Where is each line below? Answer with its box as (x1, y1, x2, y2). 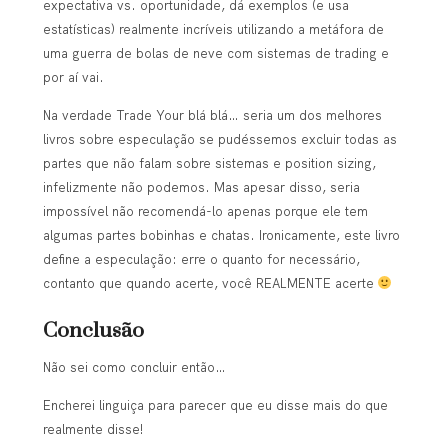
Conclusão (42, 318, 144, 345)
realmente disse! (42, 421, 143, 438)
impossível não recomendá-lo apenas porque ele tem (42, 203, 368, 220)
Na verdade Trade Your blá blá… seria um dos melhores (42, 107, 382, 124)
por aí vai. (42, 68, 104, 85)
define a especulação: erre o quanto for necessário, (42, 251, 360, 268)
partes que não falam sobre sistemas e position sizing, (42, 155, 376, 172)
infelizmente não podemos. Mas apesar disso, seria (42, 179, 360, 196)
